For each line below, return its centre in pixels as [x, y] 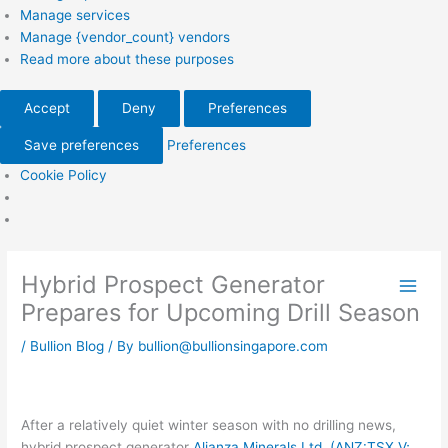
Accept [47, 108]
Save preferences [81, 145]
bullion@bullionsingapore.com [233, 346]
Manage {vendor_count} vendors [125, 36]
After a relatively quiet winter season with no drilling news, [209, 424]
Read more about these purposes [127, 58]
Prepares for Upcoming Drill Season [221, 313]
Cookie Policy [63, 175]
